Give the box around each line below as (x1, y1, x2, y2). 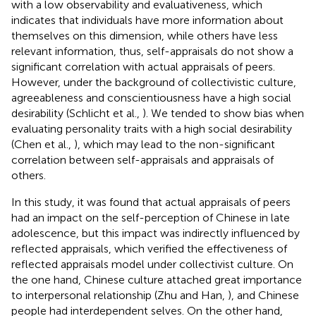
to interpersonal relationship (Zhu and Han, (11, 288, 228, 303)
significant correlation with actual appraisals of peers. (11, 60, 275, 74)
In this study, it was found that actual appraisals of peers (11, 195, 291, 209)
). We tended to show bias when (142, 107, 304, 121)
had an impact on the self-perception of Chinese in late (11, 211, 290, 225)
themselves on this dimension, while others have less (11, 29, 278, 43)
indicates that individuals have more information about (11, 13, 284, 28)
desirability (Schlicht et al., (11, 107, 142, 121)
